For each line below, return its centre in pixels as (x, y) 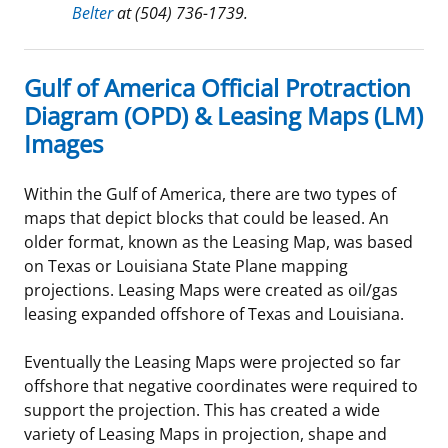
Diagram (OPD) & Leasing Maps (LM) (223, 115)
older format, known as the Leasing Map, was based (218, 241)
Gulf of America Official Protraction (217, 87)
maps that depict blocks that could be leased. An (206, 217)
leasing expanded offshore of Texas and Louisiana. (214, 313)
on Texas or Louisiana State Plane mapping (186, 265)
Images (63, 143)
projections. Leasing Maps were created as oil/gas (211, 289)
